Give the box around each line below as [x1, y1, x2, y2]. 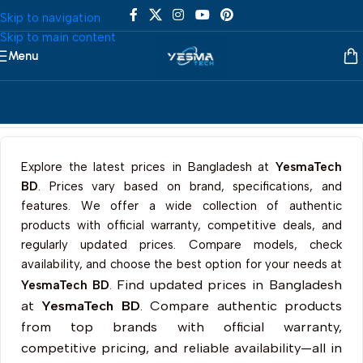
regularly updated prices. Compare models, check [21, 237, 342, 252]
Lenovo [144, 110, 186, 125]
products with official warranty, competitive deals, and [21, 218, 342, 233]
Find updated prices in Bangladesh [116, 276, 343, 293]
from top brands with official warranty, [21, 318, 342, 335]
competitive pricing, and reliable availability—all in [21, 340, 342, 356]
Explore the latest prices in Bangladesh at [21, 160, 275, 174]
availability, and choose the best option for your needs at [21, 257, 342, 271]
